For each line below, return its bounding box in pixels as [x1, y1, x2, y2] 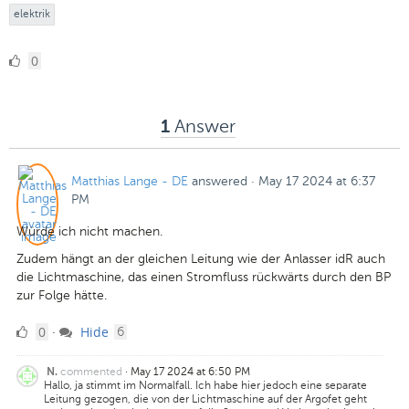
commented [60, 365, 122, 379]
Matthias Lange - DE [71, 173, 188, 189]
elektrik [14, 6, 50, 20]
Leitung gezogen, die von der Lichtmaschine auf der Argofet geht [44, 393, 367, 406]
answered [192, 173, 247, 189]
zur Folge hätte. [16, 288, 107, 303]
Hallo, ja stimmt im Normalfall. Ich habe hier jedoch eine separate [44, 379, 367, 393]
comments [126, 323, 190, 339]
